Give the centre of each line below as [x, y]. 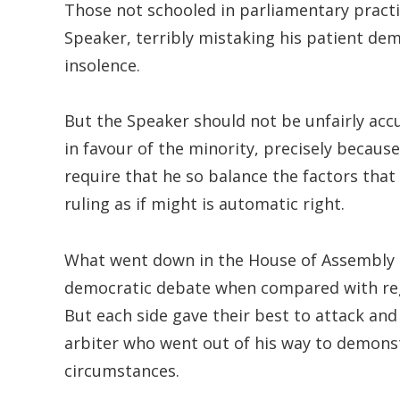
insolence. [102, 65]
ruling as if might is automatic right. [204, 204]
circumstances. [122, 370]
